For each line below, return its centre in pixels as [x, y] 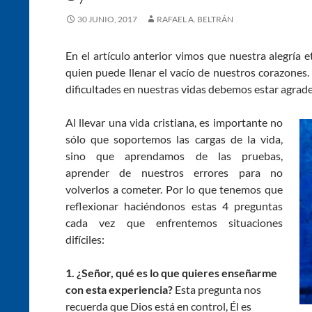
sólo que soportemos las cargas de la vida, [174, 139]
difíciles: [85, 239]
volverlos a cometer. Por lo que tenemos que [174, 189]
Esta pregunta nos [217, 289]
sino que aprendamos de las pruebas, [174, 155]
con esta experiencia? [119, 289]
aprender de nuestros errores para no [174, 172]
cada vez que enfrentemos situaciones [174, 222]
